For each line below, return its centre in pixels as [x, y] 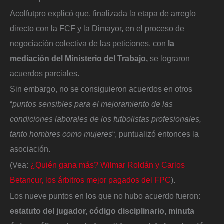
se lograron [170, 58]
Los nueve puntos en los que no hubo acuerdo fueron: [105, 196]
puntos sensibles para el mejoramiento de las [93, 104]
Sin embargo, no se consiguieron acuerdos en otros [101, 89]
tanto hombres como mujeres [61, 134]
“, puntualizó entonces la [156, 134]
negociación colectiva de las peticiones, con [89, 43]
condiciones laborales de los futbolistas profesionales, [106, 119]
